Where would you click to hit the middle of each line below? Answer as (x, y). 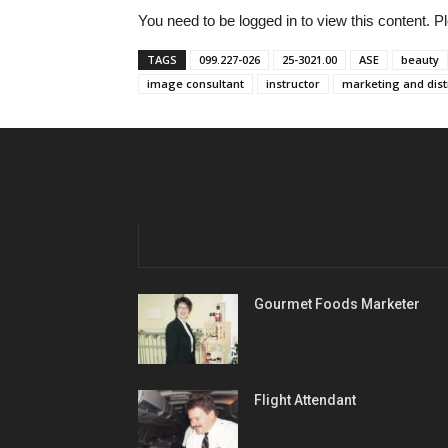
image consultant (195, 83)
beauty (420, 59)
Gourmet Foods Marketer (337, 303)
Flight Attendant (305, 399)
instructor (293, 83)
